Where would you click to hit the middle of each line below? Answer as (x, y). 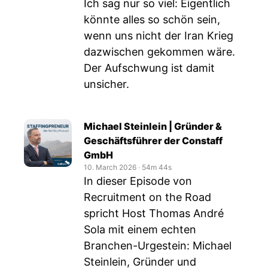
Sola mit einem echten (140, 229)
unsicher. (106, 84)
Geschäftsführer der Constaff (153, 141)
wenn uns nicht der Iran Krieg (159, 36)
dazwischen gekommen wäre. (159, 52)
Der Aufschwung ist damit (149, 68)
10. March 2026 (110, 167)
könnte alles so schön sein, (152, 19)
